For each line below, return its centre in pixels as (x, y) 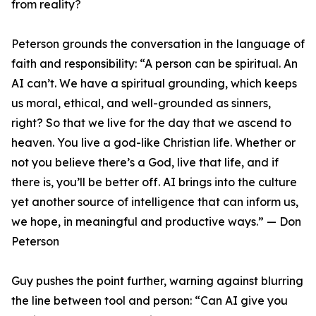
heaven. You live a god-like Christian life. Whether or (153, 143)
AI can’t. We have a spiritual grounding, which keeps (154, 84)
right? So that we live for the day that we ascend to (151, 123)
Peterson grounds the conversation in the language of (158, 44)
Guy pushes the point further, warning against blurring (157, 281)
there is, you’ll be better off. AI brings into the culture (154, 182)
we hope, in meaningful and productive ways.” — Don (156, 222)
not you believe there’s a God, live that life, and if (145, 163)
